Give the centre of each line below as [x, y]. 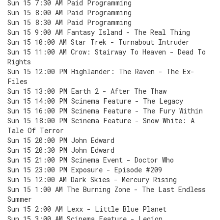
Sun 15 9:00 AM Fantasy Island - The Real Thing [99, 32]
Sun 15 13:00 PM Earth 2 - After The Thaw [87, 91]
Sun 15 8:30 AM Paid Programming [69, 22]
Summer [20, 199]
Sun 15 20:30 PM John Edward [61, 150]
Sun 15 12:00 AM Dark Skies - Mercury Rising [92, 179]
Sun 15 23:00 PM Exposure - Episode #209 [85, 170]
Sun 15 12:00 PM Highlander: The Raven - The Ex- [101, 71]
